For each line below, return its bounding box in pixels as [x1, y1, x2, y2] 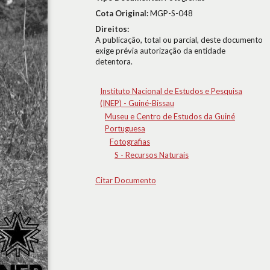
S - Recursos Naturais [115, 150, 189, 160]
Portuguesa [105, 124, 145, 133]
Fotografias [110, 137, 150, 146]
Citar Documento [95, 175, 156, 185]
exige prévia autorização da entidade [95, 46, 225, 55]
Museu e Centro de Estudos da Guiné [105, 111, 235, 121]
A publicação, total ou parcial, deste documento [95, 35, 263, 45]
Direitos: [95, 24, 129, 34]
